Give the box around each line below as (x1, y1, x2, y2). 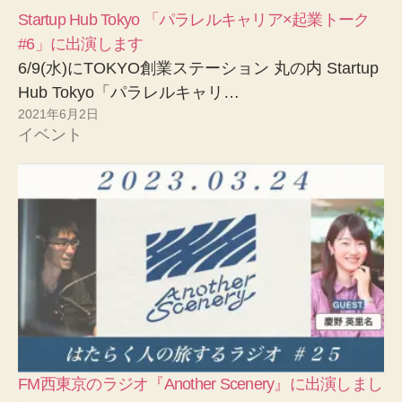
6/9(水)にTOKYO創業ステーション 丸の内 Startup (18, 58, 379, 77)
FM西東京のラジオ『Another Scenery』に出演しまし (18, 374, 383, 393)
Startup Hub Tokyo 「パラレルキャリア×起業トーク (18, 10, 370, 29)
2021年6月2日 (18, 106, 99, 121)
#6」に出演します (18, 34, 144, 53)
